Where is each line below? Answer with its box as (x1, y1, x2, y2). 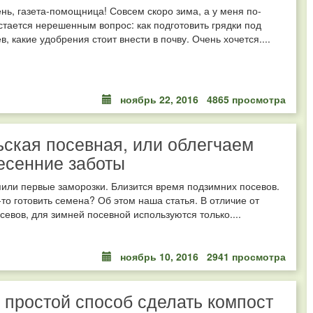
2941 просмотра (207, 249, 286, 263)
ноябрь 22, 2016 (120, 92, 198, 107)
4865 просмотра (207, 92, 286, 107)
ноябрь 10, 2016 (120, 249, 198, 263)
